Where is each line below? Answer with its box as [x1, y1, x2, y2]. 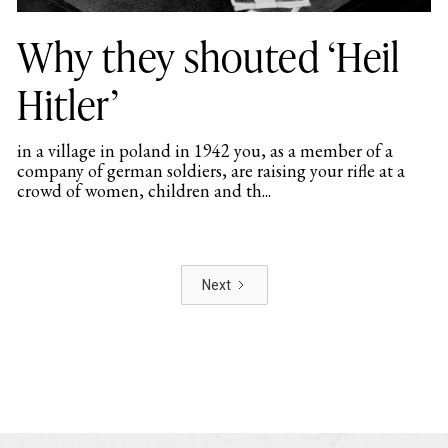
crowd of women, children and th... [16, 178, 271, 202]
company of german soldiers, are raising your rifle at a [16, 158, 405, 182]
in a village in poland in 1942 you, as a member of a [16, 138, 393, 162]
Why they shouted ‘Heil [16, 28, 401, 82]
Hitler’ [16, 76, 119, 130]
